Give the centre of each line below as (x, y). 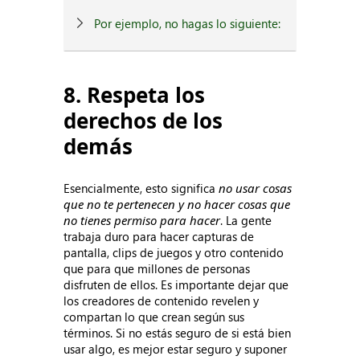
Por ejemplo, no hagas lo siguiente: (188, 23)
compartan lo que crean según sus (154, 317)
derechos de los (143, 121)
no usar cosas (256, 188)
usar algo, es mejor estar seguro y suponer (176, 349)
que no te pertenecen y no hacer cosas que (177, 204)
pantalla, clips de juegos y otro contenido (174, 252)
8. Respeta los (135, 95)
